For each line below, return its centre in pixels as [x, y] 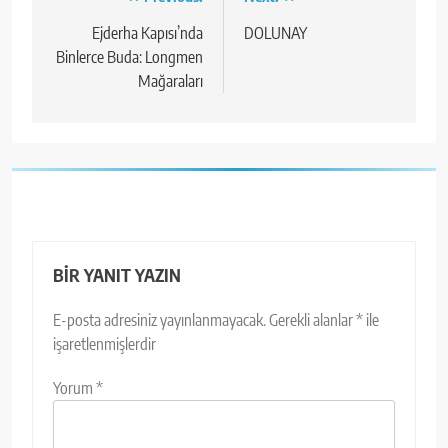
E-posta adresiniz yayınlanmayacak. [159, 320]
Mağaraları [170, 81]
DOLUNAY [275, 33]
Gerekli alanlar [312, 320]
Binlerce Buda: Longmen [129, 57]
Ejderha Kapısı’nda [147, 33]
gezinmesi [100, 37]
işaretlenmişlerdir [104, 344]
